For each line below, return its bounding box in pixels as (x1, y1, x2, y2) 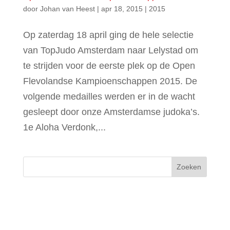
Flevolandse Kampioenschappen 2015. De (23, 75, 197, 86)
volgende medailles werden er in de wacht (23, 91, 195, 102)
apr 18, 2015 (101, 4, 143, 13)
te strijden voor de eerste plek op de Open (23, 60, 195, 71)
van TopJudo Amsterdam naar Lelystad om (23, 45, 198, 55)
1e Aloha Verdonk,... (23, 122, 106, 132)
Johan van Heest (40, 4, 95, 13)
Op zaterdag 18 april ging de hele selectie (23, 29, 194, 40)
